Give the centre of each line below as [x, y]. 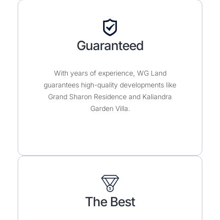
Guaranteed [110, 57]
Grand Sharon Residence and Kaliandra [110, 108]
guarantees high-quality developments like [110, 96]
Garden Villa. [110, 120]
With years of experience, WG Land [110, 84]
